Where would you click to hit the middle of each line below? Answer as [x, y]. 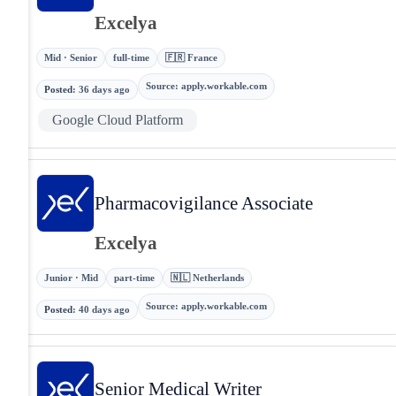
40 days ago [104, 309]
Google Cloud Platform [118, 119]
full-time [131, 57]
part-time [134, 277]
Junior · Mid [71, 277]
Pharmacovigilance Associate [204, 202]
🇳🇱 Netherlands [207, 277]
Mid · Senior [71, 57]
